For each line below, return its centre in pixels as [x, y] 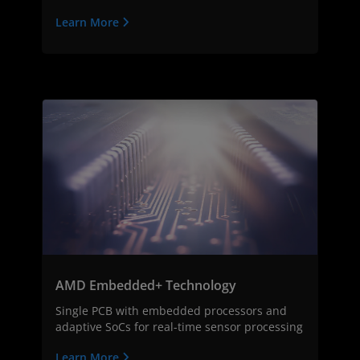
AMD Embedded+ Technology [146, 285]
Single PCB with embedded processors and [171, 310]
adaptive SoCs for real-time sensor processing [179, 326]
